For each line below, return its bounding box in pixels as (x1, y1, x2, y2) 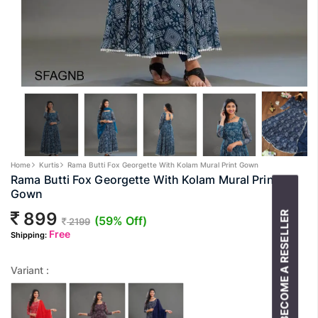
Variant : (11, 263, 49, 276)
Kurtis (39, 160, 59, 169)
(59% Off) (94, 213, 147, 228)
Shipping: (11, 229, 49, 240)
